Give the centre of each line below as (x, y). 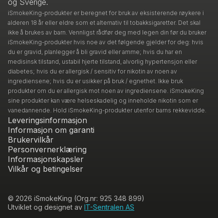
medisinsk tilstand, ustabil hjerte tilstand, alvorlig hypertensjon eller (102, 62)
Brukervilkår (31, 140)
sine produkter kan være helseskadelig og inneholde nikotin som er (103, 100)
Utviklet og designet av (46, 207)
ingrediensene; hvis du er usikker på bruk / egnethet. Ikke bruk (95, 81)
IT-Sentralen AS (109, 207)
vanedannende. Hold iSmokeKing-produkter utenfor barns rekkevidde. (107, 110)
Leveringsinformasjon (47, 120)
